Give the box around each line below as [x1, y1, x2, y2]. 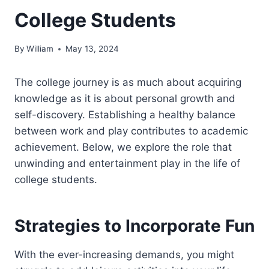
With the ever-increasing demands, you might [14, 249, 234, 261]
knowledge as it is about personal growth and [14, 92, 235, 105]
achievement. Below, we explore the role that [14, 141, 232, 154]
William [26, 44, 54, 54]
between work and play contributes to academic [14, 125, 248, 138]
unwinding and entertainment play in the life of [14, 157, 240, 170]
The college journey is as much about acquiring [14, 76, 241, 89]
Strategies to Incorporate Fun [14, 216, 255, 237]
